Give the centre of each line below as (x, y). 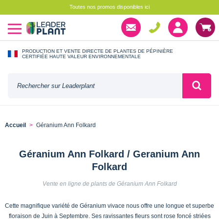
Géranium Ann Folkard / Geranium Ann (109, 154)
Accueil (15, 125)
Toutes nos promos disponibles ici (109, 7)
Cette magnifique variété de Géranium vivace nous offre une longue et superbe (109, 206)
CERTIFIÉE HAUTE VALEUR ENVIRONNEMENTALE (81, 56)
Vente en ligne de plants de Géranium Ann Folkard (109, 184)
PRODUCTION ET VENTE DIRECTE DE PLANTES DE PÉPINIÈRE (98, 51)
